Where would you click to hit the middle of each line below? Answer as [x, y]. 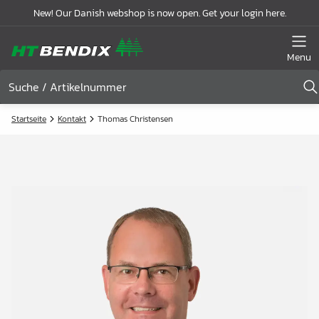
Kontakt [72, 119]
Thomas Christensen [135, 119]
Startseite [29, 119]
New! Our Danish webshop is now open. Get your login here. [159, 13]
